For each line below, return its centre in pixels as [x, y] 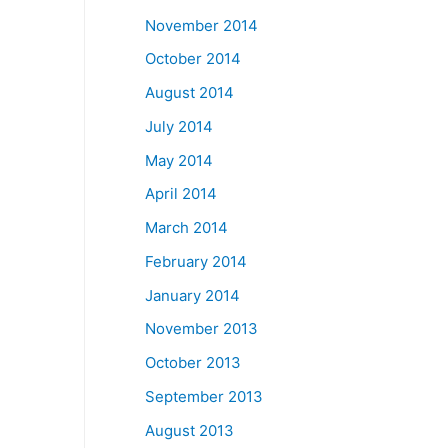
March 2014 [187, 227]
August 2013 [190, 430]
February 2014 [196, 261]
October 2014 [193, 59]
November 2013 [202, 329]
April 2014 [181, 194]
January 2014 [193, 295]
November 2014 [202, 25]
